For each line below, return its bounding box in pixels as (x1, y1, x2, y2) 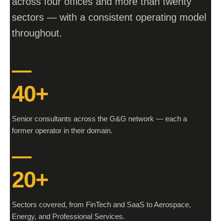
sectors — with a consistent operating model (12, 12, 206, 23)
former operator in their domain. (12, 126, 112, 135)
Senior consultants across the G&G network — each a (12, 114, 187, 123)
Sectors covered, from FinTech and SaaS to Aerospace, (12, 200, 191, 209)
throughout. (12, 28, 62, 38)
